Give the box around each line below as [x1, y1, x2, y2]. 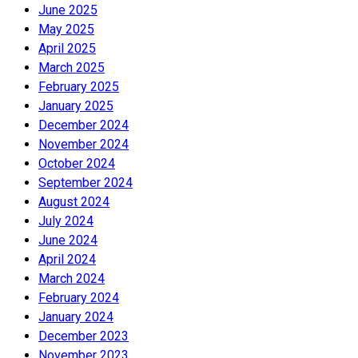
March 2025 [38, 59, 105, 75]
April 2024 [38, 251, 96, 267]
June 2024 [38, 232, 97, 248]
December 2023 [38, 328, 129, 344]
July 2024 [38, 213, 93, 229]
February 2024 [38, 289, 119, 305]
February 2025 [38, 78, 119, 94]
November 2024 [38, 136, 129, 152]
